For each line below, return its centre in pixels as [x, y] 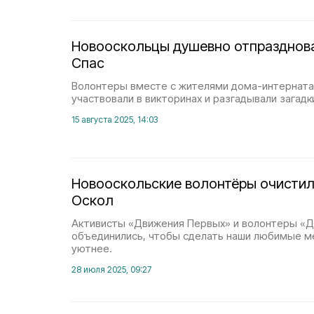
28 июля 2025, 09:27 [111, 269]
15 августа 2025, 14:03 [115, 120]
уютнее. [92, 248]
